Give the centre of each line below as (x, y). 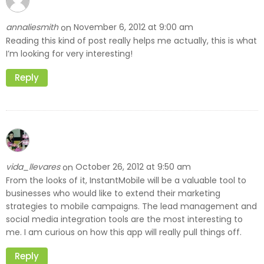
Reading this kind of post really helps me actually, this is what (131, 40)
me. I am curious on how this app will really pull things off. (124, 232)
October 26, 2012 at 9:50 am (133, 167)
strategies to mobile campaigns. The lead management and (131, 206)
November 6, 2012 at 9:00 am (133, 27)
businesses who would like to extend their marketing (113, 193)
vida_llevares (34, 167)
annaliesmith (33, 27)
